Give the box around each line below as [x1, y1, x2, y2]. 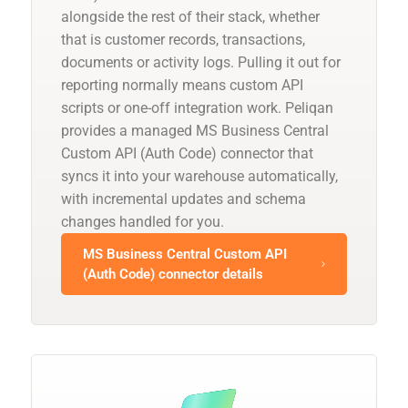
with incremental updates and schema [61, 189, 306, 208]
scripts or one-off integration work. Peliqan [61, 98, 333, 117]
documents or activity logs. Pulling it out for [61, 53, 341, 71]
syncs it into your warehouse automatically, [61, 167, 338, 185]
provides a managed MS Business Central [61, 121, 329, 139]
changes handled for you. [61, 212, 224, 230]
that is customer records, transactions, [61, 30, 305, 48]
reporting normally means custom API [61, 76, 303, 94]
